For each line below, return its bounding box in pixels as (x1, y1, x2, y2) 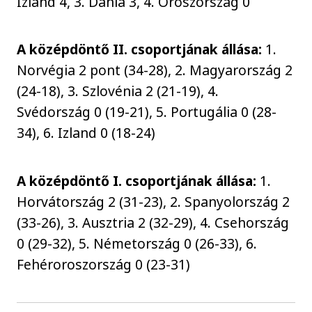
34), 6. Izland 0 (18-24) (17, 123, 156, 143)
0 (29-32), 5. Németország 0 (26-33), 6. (17, 233, 258, 253)
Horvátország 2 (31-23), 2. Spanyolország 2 (17, 192, 290, 211)
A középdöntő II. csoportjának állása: (17, 40, 263, 59)
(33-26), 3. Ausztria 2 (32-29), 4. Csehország (17, 212, 290, 232)
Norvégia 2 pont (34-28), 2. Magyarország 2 (17, 61, 293, 80)
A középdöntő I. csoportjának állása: (17, 171, 257, 190)
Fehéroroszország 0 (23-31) (17, 254, 191, 274)
